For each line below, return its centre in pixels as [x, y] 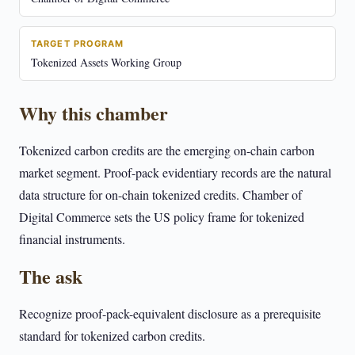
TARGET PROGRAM [78, 44]
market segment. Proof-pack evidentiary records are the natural [175, 172]
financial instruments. [72, 239]
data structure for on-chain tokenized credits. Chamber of [160, 195]
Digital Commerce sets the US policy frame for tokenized [162, 217]
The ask [51, 276]
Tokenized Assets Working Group [106, 62]
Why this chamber [94, 113]
